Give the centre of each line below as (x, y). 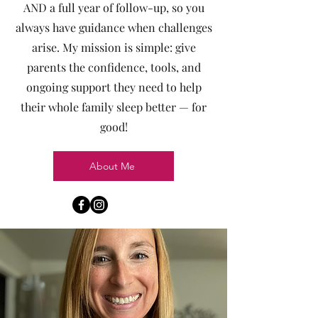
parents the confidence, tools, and (114, 67)
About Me (112, 166)
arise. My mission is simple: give (114, 47)
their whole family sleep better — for (114, 106)
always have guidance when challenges (114, 27)
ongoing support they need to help (114, 87)
